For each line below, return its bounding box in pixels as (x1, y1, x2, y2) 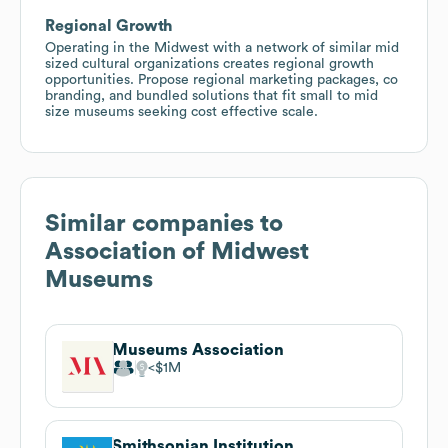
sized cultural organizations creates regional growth (45, 56, 374, 71)
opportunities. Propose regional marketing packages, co (45, 72, 398, 87)
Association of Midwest (45, 239, 309, 264)
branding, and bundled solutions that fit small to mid (45, 88, 378, 103)
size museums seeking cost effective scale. (45, 104, 318, 119)
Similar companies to (45, 211, 283, 236)
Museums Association (112, 341, 284, 358)
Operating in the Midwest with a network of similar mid (45, 40, 399, 55)
